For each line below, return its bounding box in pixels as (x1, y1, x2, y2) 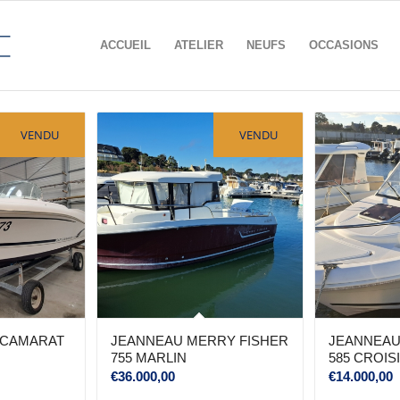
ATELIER (174, 38, 223, 52)
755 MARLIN (110, 350, 187, 366)
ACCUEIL (100, 38, 151, 52)
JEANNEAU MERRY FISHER (110, 333, 288, 349)
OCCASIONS (309, 38, 379, 52)
